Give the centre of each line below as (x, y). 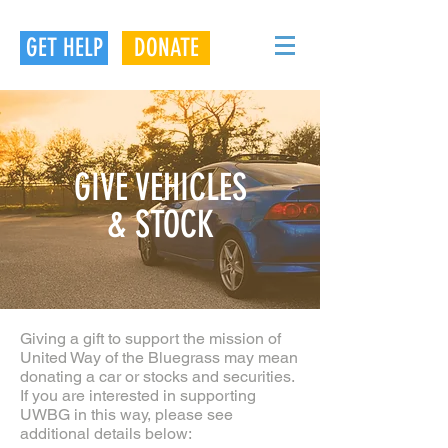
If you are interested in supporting (138, 395)
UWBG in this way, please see (126, 414)
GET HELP (64, 47)
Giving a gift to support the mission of (150, 338)
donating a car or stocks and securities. (157, 376)
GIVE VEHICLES (160, 187)
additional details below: (106, 433)
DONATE (166, 47)
